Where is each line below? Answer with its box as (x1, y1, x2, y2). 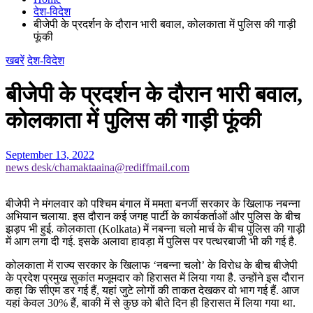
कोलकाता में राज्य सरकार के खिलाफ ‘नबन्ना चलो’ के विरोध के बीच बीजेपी (6, 259, 298, 271)
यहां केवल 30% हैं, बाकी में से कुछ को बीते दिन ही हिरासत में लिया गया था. (6, 296, 296, 309)
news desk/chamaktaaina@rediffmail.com (6, 161, 189, 173)
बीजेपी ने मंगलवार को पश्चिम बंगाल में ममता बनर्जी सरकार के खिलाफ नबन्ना (6, 197, 300, 210)
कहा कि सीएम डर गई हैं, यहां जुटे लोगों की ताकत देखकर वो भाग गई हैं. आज (6, 284, 299, 296)
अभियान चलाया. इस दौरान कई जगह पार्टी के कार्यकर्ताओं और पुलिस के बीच (6, 210, 300, 222)
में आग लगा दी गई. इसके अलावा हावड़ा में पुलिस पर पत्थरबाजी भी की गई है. (6, 235, 297, 247)
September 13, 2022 (6, 148, 94, 161)
